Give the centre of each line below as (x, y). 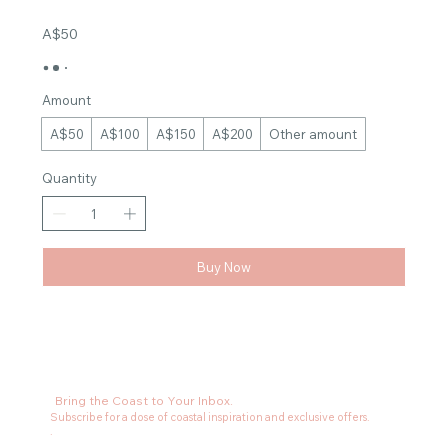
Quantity (70, 177)
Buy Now (224, 267)
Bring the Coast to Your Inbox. (144, 401)
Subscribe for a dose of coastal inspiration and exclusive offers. (210, 416)
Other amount (313, 133)
